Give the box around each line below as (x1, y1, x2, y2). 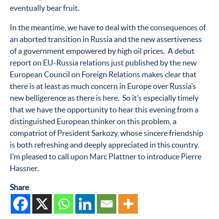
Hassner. (10, 163, 39, 173)
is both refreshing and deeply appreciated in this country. (10, 140, 200, 149)
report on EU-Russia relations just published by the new (10, 58, 197, 67)
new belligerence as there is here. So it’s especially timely (10, 93, 198, 102)
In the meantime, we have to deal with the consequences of (10, 22, 206, 32)
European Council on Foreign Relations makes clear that (10, 69, 197, 79)
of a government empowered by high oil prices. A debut (10, 46, 195, 55)
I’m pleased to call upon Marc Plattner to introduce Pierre (10, 152, 201, 161)
